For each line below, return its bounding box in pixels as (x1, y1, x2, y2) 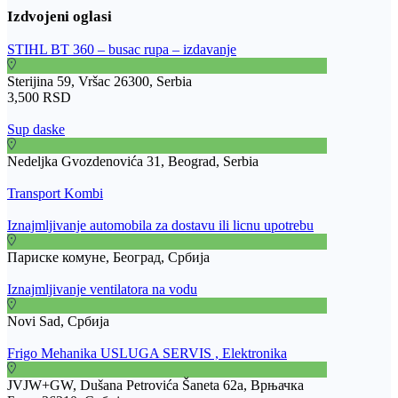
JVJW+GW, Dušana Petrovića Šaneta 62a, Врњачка (7, 377, 304, 393)
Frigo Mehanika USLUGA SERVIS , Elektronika (7, 345, 287, 361)
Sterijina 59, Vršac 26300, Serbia (7, 73, 192, 89)
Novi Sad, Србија (7, 313, 109, 329)
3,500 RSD (7, 89, 71, 105)
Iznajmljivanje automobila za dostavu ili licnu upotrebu (7, 217, 314, 233)
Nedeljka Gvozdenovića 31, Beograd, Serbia (7, 153, 259, 169)
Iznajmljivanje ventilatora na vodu (7, 281, 197, 297)
